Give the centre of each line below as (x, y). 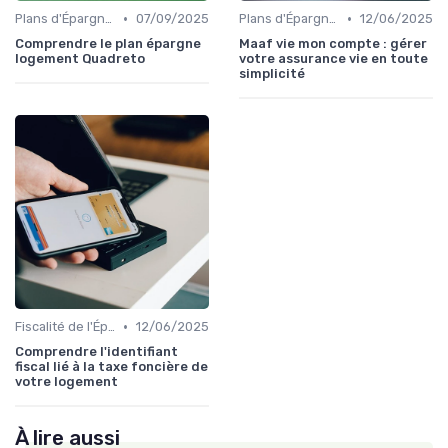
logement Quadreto (80, 59)
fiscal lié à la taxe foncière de (111, 367)
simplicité (272, 74)
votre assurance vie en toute (333, 59)
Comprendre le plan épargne (108, 44)
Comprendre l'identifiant (96, 352)
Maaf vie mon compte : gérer (333, 44)
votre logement (66, 382)
